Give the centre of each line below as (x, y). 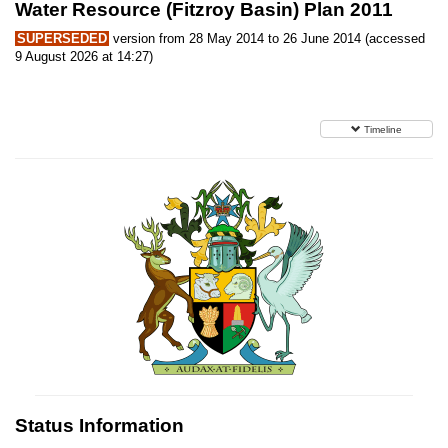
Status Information (99, 425)
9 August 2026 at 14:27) (84, 56)
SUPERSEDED (62, 38)
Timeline (383, 129)
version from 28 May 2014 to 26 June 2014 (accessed (267, 38)
